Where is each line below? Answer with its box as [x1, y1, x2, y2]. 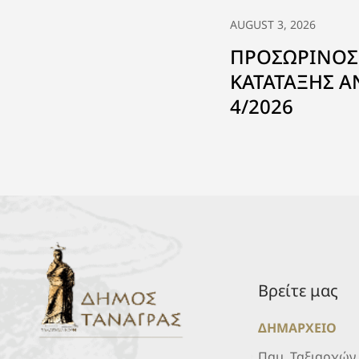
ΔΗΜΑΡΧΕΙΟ [258, 318, 337, 337]
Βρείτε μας [258, 279, 339, 301]
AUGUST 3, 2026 [230, 16, 316, 32]
